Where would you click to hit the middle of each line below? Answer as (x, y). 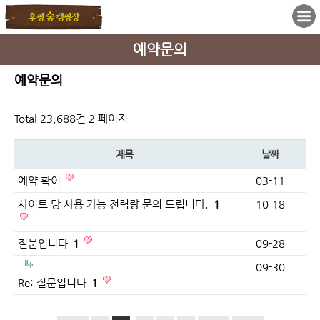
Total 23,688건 (50, 119)
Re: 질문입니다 (54, 282)
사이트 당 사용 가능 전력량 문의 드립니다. (115, 204)
